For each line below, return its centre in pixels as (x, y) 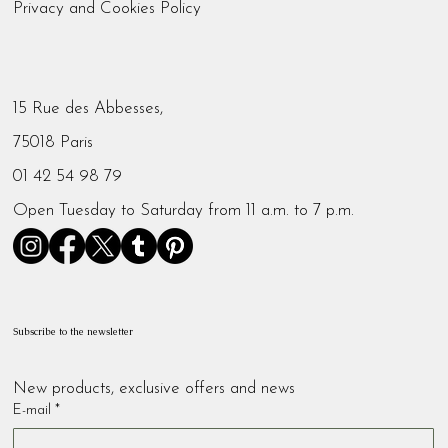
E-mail (32, 410)
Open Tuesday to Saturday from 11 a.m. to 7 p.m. (184, 211)
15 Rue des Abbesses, (88, 109)
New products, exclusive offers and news (154, 388)
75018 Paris (53, 143)
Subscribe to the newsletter (73, 332)
